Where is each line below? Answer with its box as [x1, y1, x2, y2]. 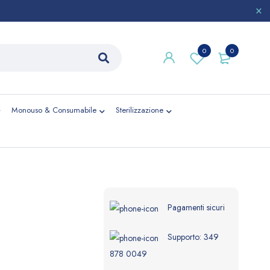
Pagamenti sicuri [168, 201, 225, 213]
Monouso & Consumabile [11, 104, 96, 116]
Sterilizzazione [116, 104, 163, 116]
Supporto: [168, 231, 204, 243]
